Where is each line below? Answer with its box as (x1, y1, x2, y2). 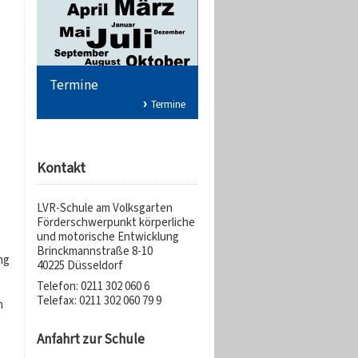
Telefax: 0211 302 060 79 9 (36, 292, 161, 308)
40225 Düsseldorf (36, 257, 123, 273)
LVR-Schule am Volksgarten (36, 200, 173, 216)
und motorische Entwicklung (36, 229, 179, 245)
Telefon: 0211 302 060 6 (36, 278, 149, 294)
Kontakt (36, 158, 86, 177)
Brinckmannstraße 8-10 (36, 243, 153, 259)
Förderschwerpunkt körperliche (36, 214, 195, 230)
